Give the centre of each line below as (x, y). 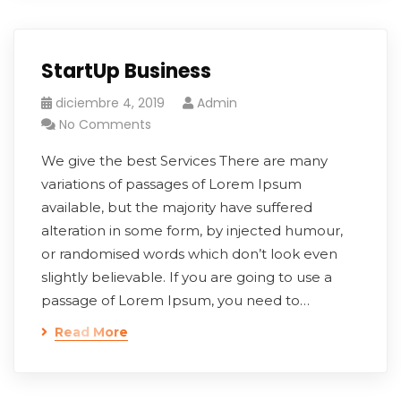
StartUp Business (126, 71)
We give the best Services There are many (184, 161)
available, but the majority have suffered (177, 207)
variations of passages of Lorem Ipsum (171, 184)
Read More (91, 332)
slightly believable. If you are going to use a (187, 277)
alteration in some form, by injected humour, (192, 230)
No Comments (105, 124)
